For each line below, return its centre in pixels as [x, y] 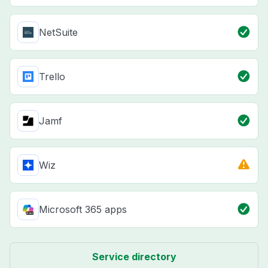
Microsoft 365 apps [83, 210]
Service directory [134, 257]
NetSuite [58, 33]
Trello [52, 77]
